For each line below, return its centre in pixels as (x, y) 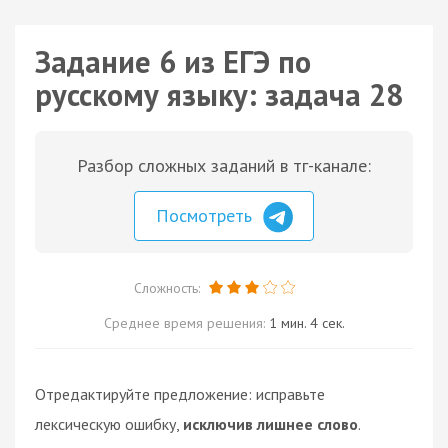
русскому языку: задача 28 (219, 94)
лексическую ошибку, (109, 423)
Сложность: (168, 287)
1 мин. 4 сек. (306, 322)
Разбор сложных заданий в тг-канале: (224, 165)
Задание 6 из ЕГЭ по (173, 61)
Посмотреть (206, 215)
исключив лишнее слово (270, 423)
